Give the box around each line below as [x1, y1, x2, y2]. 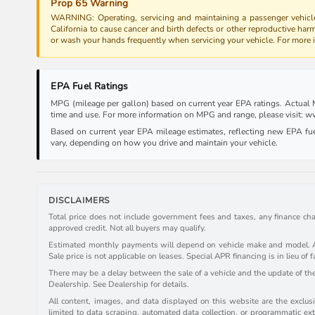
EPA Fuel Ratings [51, 79, 129, 94]
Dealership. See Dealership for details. [49, 278, 190, 290]
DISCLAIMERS [49, 195, 110, 207]
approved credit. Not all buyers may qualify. [49, 222, 207, 234]
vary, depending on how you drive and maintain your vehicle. [51, 137, 278, 149]
